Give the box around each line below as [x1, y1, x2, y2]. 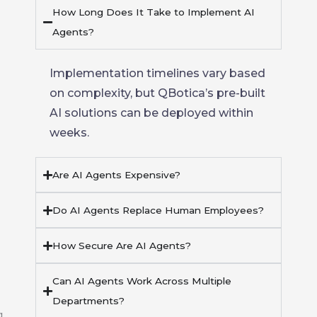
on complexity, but [50, 86, 158, 100]
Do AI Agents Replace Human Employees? [52, 204, 264, 216]
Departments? [52, 295, 125, 306]
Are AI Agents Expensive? [52, 169, 180, 180]
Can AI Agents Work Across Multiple [52, 275, 231, 287]
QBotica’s [158, 86, 214, 100]
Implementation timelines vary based [50, 67, 265, 80]
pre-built [217, 86, 265, 100]
